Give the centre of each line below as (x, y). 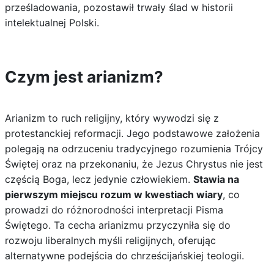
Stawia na (216, 179)
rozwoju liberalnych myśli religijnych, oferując (110, 240)
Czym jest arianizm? (84, 77)
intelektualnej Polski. (52, 23)
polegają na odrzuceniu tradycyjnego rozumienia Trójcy (134, 149)
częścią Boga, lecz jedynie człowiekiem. (99, 179)
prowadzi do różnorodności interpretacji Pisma (114, 210)
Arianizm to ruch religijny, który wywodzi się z (112, 118)
